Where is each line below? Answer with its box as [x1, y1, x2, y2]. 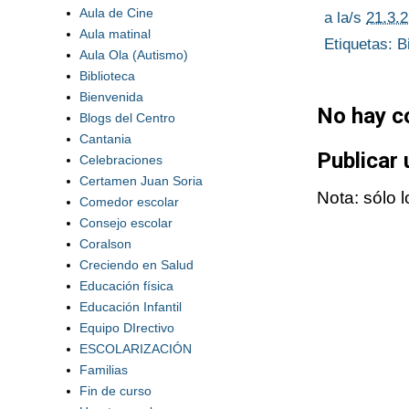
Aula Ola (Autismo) [79, 47, 189, 62]
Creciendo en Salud [79, 257, 194, 272]
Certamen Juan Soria [79, 173, 204, 188]
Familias [79, 362, 129, 377]
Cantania [79, 131, 132, 146]
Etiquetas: [324, 36, 397, 54]
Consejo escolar [79, 215, 173, 230]
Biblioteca [79, 68, 136, 83]
